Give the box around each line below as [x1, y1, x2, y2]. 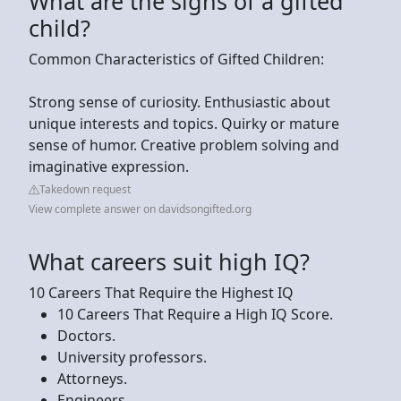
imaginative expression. [29, 156, 189, 176]
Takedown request [39, 181, 131, 197]
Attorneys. [57, 368, 127, 388]
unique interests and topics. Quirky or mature [29, 113, 339, 133]
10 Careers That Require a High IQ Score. [57, 303, 333, 324]
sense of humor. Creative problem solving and [29, 134, 339, 155]
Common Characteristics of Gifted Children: [29, 48, 324, 69]
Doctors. [57, 325, 115, 346]
